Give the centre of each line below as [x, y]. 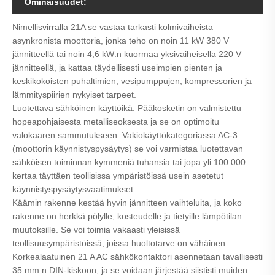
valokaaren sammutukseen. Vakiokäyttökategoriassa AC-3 [125, 135]
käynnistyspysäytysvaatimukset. [74, 189]
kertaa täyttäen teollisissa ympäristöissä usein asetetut [118, 176]
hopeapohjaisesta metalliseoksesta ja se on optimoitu [116, 122]
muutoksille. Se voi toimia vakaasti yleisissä [96, 230]
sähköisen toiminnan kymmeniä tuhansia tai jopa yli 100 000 [129, 162]
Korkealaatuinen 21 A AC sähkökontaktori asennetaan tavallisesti [137, 257]
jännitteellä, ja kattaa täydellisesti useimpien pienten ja [117, 68]
